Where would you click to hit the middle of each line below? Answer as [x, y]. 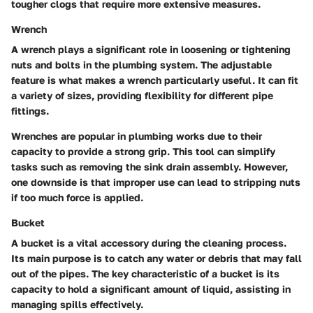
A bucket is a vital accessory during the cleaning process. [149, 242]
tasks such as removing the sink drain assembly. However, [150, 166]
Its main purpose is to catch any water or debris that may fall [156, 258]
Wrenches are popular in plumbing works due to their [137, 136]
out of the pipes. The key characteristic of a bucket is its [145, 273]
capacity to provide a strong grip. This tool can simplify [143, 151]
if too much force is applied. [77, 197]
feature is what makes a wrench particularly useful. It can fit [155, 80]
